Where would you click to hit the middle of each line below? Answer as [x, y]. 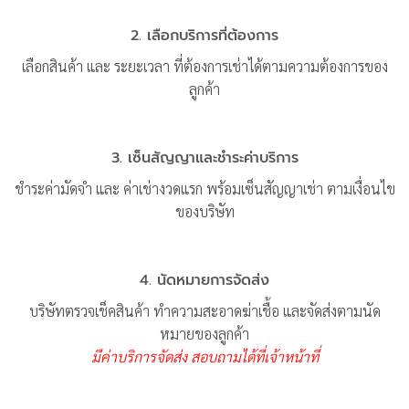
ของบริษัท [204, 212]
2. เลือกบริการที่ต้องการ [204, 36]
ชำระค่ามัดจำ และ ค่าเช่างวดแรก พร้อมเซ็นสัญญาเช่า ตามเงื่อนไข [204, 189]
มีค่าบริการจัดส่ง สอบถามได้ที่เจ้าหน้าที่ [204, 356]
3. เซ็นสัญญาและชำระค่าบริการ [204, 158]
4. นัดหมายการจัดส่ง [204, 280]
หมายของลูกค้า [204, 333]
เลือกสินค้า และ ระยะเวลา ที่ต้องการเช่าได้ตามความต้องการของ [204, 67]
